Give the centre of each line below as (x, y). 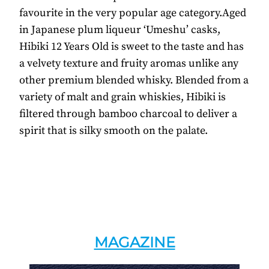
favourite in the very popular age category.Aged (133, 13)
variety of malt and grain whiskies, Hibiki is (122, 97)
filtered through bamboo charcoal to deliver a (128, 114)
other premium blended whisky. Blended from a (134, 80)
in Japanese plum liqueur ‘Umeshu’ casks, (120, 30)
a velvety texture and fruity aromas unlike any (129, 64)
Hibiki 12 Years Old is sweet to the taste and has (131, 47)
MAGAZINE (134, 243)
